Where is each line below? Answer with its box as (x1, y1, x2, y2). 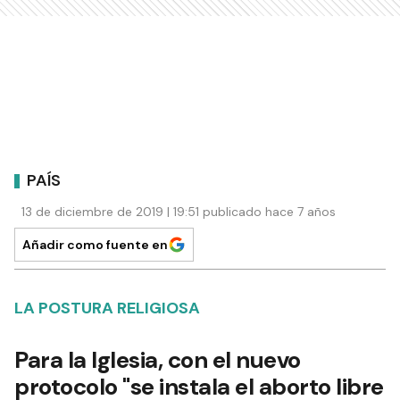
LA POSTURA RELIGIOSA (14, 297, 200, 320)
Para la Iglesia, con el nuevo (14, 345, 301, 376)
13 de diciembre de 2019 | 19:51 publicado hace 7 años (21, 204, 336, 221)
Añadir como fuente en (22, 237, 168, 254)
